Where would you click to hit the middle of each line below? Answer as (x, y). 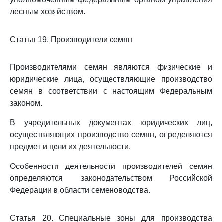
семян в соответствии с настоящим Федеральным (111, 91)
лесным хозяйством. (48, 12)
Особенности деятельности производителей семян (111, 166)
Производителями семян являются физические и (111, 67)
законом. (26, 103)
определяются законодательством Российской (111, 178)
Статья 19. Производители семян (71, 39)
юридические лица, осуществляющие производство (111, 79)
